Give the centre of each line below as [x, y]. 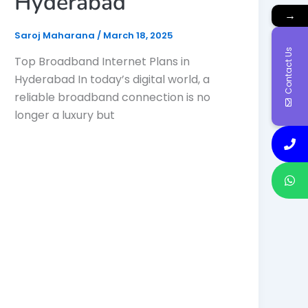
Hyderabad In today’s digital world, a [112, 79]
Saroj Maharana [56, 35]
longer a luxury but [65, 115]
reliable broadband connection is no [113, 97]
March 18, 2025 [139, 35]
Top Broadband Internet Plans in [102, 61]
